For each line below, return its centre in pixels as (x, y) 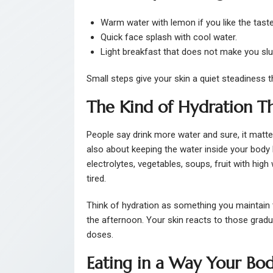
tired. (96, 179)
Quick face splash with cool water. (168, 37)
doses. (100, 235)
